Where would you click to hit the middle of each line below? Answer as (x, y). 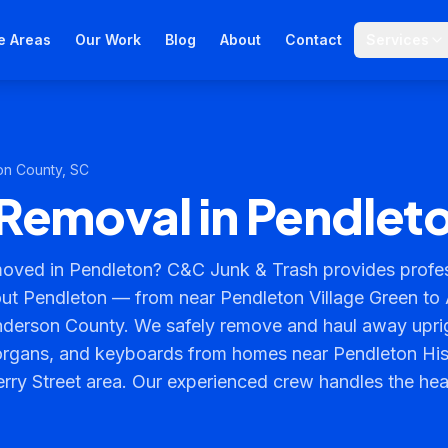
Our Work (108, 39)
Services (398, 39)
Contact (314, 39)
